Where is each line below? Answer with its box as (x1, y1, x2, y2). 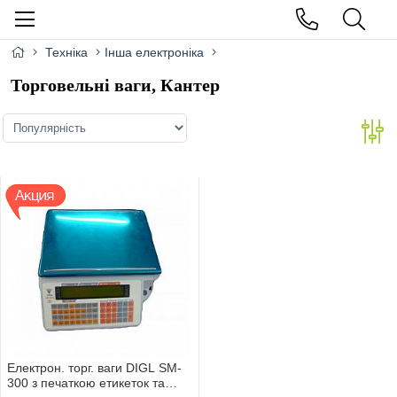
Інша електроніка (105, 45, 204, 59)
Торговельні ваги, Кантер (11, 75, 220, 96)
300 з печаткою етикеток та (7, 376, 165, 391)
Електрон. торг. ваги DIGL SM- (7, 361, 182, 376)
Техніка (45, 45, 88, 59)
